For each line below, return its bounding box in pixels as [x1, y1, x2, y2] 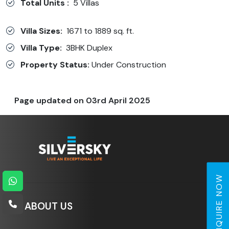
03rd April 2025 [86, 95, 150, 106]
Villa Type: [20, 42, 62, 53]
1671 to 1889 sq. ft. [62, 26, 134, 36]
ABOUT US [25, 200, 73, 213]
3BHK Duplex [62, 42, 112, 53]
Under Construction [89, 59, 166, 70]
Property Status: [20, 59, 89, 70]
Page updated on [14, 95, 86, 106]
